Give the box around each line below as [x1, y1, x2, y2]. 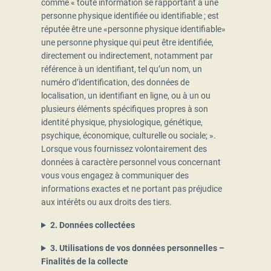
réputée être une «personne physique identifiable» [41, 24, 226, 34]
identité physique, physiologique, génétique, [41, 117, 203, 128]
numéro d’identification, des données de [41, 77, 189, 88]
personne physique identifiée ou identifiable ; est [41, 11, 219, 21]
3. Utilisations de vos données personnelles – [50, 243, 225, 253]
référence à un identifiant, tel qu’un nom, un [41, 64, 202, 74]
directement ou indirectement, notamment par [41, 51, 213, 61]
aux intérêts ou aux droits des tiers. [41, 197, 172, 207]
